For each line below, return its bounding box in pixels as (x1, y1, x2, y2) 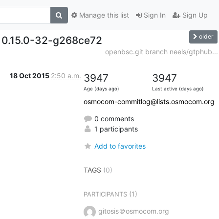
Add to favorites (94, 141, 146, 150)
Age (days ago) (83, 86, 119, 91)
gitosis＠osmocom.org (98, 206, 169, 215)
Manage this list (77, 11, 129, 20)
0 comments (92, 114, 134, 123)
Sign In (141, 11, 166, 20)
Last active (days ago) (152, 86, 204, 91)
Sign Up (180, 11, 208, 20)
